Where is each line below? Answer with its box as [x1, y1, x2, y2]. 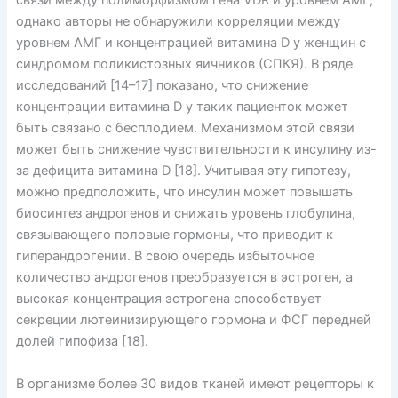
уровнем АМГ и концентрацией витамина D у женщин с [15, 35, 366, 52]
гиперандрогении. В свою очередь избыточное [15, 248, 314, 265]
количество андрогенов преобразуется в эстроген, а [15, 269, 353, 286]
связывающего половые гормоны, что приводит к [15, 227, 333, 243]
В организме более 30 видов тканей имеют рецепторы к [15, 375, 374, 392]
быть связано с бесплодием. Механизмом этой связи [15, 120, 354, 137]
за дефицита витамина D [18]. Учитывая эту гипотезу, [15, 163, 351, 179]
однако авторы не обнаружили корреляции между [15, 13, 340, 30]
